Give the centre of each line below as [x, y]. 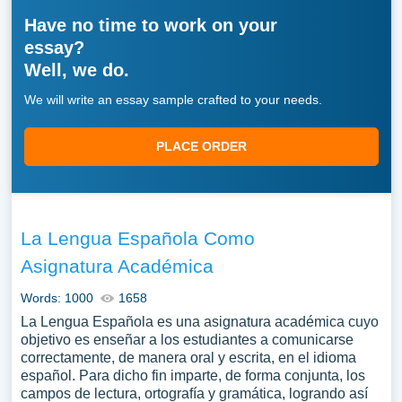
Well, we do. [76, 70]
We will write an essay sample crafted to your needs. [173, 100]
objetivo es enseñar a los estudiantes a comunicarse [187, 340]
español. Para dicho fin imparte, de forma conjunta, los [192, 376]
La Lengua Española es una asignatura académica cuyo [199, 322]
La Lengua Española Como [137, 238]
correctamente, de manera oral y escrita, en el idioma [188, 358]
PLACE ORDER [201, 146]
